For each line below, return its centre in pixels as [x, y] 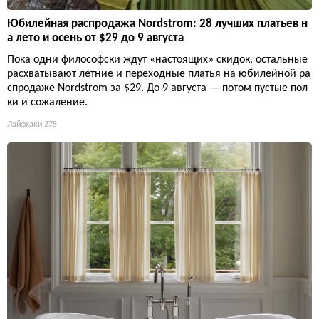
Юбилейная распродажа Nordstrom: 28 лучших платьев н [157, 23]
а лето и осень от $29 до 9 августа [95, 38]
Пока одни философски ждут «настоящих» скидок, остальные [157, 59]
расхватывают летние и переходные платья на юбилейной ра [159, 74]
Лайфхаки [25, 124]
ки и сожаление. [47, 102]
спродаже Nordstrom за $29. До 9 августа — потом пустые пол [157, 88]
